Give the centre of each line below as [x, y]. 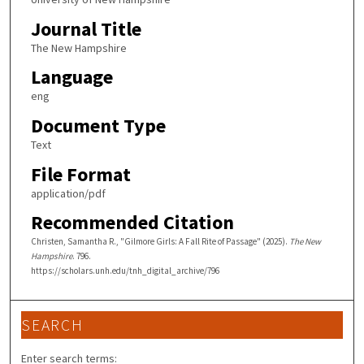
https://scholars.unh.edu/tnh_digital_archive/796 [125, 271]
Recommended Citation [132, 223]
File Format [80, 174]
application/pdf [68, 193]
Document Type [98, 126]
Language [71, 77]
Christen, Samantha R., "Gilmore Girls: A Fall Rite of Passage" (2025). [160, 242]
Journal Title [86, 28]
